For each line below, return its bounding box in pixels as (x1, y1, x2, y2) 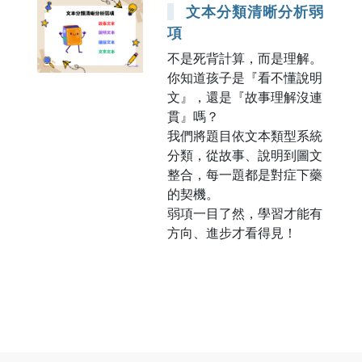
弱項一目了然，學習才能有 (166, 204, 322, 221)
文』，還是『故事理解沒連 (166, 88, 322, 105)
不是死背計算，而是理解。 (166, 49, 322, 66)
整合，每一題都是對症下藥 (166, 166, 322, 183)
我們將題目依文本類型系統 (166, 127, 322, 144)
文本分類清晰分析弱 (185, 2, 324, 20)
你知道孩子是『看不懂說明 (166, 69, 322, 86)
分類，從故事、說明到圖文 (166, 146, 322, 163)
